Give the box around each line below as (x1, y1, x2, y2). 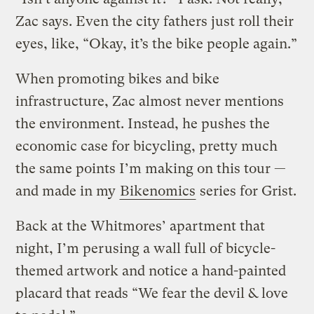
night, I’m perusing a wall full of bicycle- (15, 240, 276, 257)
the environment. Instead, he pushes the (15, 115, 271, 132)
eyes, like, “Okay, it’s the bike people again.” (15, 35, 298, 52)
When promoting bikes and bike (15, 70, 220, 87)
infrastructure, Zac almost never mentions (15, 93, 285, 109)
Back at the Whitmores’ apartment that (15, 217, 266, 234)
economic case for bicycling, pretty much (15, 137, 278, 154)
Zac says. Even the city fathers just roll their (15, 13, 294, 29)
